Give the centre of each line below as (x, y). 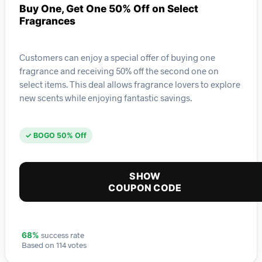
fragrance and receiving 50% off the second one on (119, 70)
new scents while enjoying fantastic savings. (106, 97)
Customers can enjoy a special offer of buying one (117, 57)
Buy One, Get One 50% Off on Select (109, 9)
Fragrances (47, 21)
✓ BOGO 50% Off (56, 136)
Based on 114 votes (54, 245)
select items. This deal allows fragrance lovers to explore (130, 84)
